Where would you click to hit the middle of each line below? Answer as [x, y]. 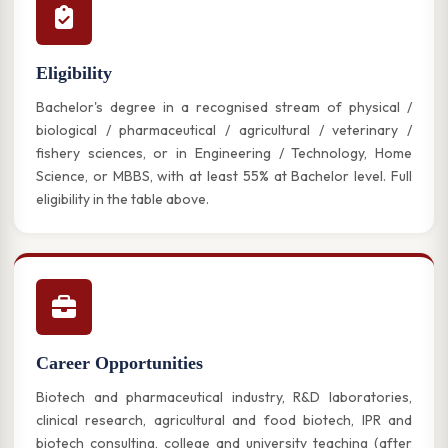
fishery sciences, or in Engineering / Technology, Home [224, 153]
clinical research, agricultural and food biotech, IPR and [224, 420]
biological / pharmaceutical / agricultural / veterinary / [224, 130]
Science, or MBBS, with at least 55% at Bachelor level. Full [224, 176]
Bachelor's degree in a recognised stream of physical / [224, 107]
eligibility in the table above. [122, 199]
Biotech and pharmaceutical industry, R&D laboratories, [224, 397]
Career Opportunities [119, 363]
